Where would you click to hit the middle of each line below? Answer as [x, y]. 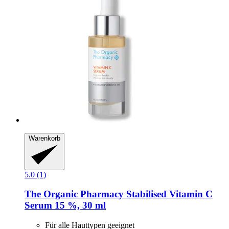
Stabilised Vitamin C [168, 194]
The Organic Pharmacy [74, 194]
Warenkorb [44, 139]
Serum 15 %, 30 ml [65, 205]
